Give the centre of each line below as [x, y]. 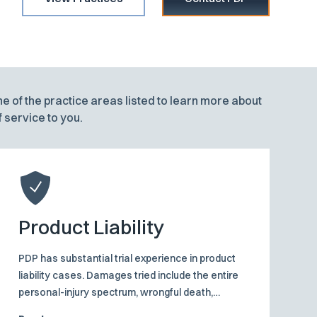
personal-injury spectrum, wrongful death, [115, 293]
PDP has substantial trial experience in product [127, 259]
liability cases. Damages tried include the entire [128, 276]
